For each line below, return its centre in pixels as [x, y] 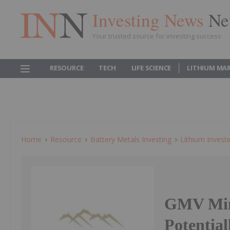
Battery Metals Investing [131, 139]
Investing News [150, 20]
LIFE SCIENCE [151, 68]
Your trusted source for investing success [157, 36]
